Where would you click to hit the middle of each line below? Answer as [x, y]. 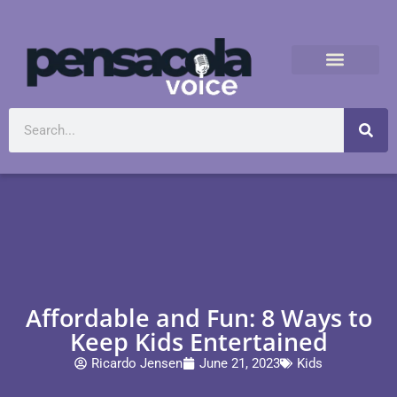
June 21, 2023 [240, 363]
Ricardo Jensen [137, 363]
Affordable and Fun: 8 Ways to [198, 317]
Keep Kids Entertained [198, 341]
